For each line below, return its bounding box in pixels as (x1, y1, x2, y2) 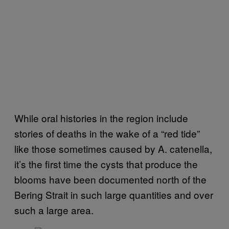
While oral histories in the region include (14, 110, 188, 125)
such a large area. (14, 202, 96, 217)
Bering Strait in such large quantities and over (14, 187, 213, 201)
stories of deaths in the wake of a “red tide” (14, 126, 200, 140)
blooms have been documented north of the (14, 172, 207, 186)
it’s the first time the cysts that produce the (14, 156, 198, 171)
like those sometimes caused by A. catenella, (14, 141, 212, 155)
